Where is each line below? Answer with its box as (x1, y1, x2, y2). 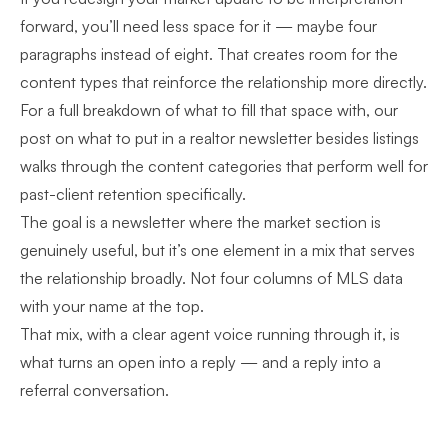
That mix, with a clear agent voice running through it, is (20, 324, 400, 344)
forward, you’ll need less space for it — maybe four (20, 16, 377, 36)
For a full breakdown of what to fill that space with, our (20, 100, 398, 120)
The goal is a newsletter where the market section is (20, 212, 381, 232)
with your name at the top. (20, 296, 204, 316)
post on (20, 128, 78, 148)
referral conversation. (20, 380, 169, 400)
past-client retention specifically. (20, 184, 246, 204)
